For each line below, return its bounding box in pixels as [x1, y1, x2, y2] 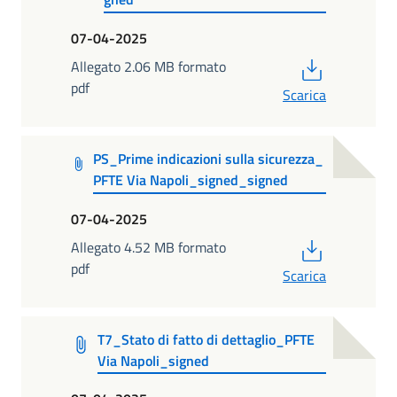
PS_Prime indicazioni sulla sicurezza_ [93, 147, 324, 169]
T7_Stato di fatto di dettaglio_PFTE [97, 328, 315, 350]
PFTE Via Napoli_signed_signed [93, 168, 289, 191]
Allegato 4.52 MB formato [71, 236, 226, 258]
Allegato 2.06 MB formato [71, 55, 226, 77]
